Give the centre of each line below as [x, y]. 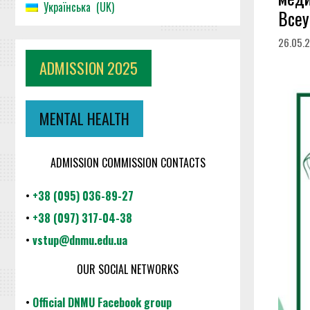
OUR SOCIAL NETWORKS [128, 269]
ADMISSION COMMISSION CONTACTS [128, 163]
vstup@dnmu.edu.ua [80, 240]
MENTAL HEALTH [84, 118]
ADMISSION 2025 [89, 68]
